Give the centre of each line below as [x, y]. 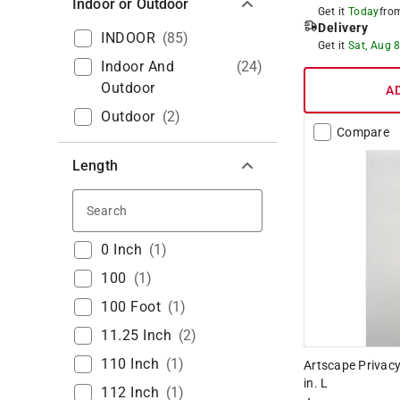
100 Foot [131, 306]
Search [152, 208]
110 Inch [130, 363]
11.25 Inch [136, 335]
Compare [363, 132]
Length [95, 165]
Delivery [343, 27]
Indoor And [137, 66]
